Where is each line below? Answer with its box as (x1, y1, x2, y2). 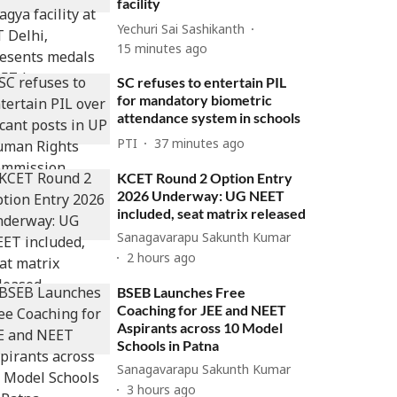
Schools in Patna (117, 337, 220, 354)
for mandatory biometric (117, 91, 273, 108)
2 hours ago (127, 251, 197, 267)
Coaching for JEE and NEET (117, 301, 287, 318)
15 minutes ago (117, 43, 208, 58)
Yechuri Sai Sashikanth (117, 22, 245, 38)
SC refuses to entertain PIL (117, 74, 287, 90)
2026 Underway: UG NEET (117, 187, 285, 204)
